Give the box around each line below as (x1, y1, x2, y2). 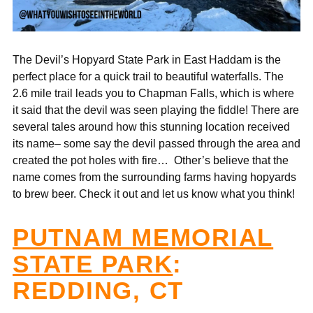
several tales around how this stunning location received (13, 119, 290, 133)
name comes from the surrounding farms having (13, 170, 250, 183)
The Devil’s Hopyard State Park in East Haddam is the (13, 52, 281, 66)
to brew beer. (13, 187, 79, 200)
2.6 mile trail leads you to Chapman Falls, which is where (13, 86, 294, 99)
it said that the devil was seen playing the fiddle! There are (13, 103, 299, 116)
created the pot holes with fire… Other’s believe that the (13, 153, 289, 166)
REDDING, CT (13, 276, 184, 304)
